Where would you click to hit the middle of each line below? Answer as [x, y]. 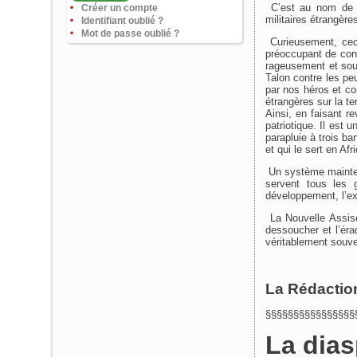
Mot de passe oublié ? [130, 33]
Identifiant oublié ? [122, 21]
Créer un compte [120, 8]
